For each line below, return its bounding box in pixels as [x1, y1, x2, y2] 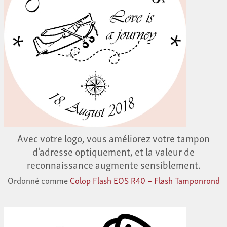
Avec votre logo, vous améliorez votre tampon [17, 130, 210, 146]
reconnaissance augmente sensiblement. [26, 156, 201, 173]
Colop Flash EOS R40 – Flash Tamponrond [69, 173, 220, 187]
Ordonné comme [7, 173, 70, 187]
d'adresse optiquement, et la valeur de [32, 143, 195, 160]
